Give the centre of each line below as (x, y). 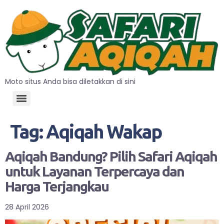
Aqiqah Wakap (104, 131)
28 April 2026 (27, 207)
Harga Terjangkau (57, 186)
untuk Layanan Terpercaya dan (94, 171)
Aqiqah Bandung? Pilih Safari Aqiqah (111, 156)
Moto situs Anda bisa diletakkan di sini (70, 81)
